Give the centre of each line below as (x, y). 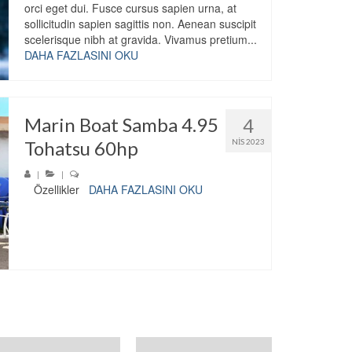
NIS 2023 (248, 142)
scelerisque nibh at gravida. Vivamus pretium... (140, 39)
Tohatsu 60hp (81, 148)
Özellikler (56, 189)
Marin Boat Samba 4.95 (121, 125)
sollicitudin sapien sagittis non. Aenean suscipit (140, 23)
